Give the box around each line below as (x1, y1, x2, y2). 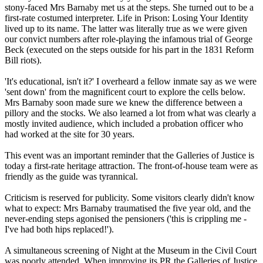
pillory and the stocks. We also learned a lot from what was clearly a (5, 108, 256, 119)
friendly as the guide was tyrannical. (5, 171, 138, 182)
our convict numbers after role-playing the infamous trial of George (5, 34, 252, 45)
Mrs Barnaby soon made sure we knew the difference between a (5, 97, 242, 108)
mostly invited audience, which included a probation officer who (5, 119, 243, 129)
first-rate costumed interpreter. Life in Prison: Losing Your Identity (5, 13, 248, 23)
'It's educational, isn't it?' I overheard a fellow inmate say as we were (5, 76, 257, 87)
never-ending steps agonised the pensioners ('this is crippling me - (5, 214, 247, 224)
